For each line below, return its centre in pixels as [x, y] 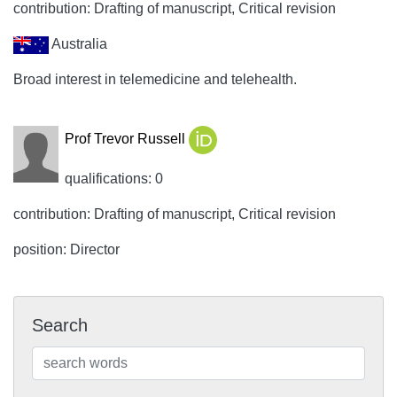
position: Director [66, 249]
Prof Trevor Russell [126, 139]
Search [60, 325]
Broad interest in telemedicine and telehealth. [155, 79]
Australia [78, 44]
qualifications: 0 [113, 179]
